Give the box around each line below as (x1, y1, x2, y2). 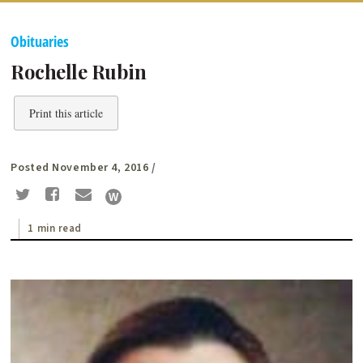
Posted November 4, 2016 (11, 160, 149, 177)
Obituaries (11, 32, 70, 52)
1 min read (28, 220, 83, 236)
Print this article (29, 105, 104, 122)
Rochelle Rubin (11, 58, 147, 85)
